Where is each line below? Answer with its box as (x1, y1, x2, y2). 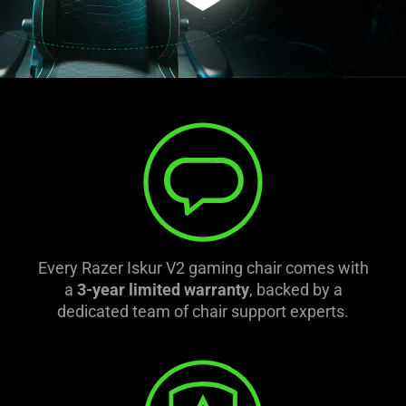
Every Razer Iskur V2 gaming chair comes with (37, 257, 369, 277)
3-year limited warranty (76, 279, 249, 299)
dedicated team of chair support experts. (57, 301, 349, 321)
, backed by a (248, 279, 343, 299)
